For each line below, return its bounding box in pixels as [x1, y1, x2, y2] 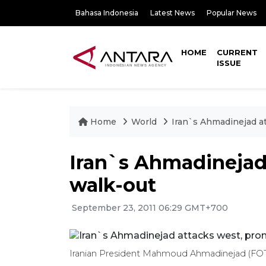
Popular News [207, 8, 256, 17]
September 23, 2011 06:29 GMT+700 [69, 202, 228, 213]
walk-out [69, 173, 156, 197]
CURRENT [217, 47, 258, 57]
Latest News [150, 8, 195, 17]
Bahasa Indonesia [75, 8, 138, 17]
